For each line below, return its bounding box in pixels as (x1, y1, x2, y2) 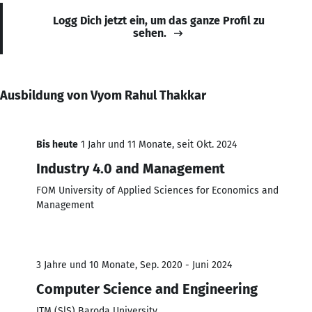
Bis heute (36, 138, 78, 150)
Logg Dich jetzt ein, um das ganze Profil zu (53, 13, 265, 27)
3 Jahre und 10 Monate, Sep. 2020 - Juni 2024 (36, 258, 232, 271)
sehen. (133, 26, 166, 40)
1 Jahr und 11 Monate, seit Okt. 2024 (78, 138, 237, 150)
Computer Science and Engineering (36, 280, 258, 297)
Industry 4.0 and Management (36, 159, 225, 177)
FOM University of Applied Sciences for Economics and (36, 184, 279, 196)
